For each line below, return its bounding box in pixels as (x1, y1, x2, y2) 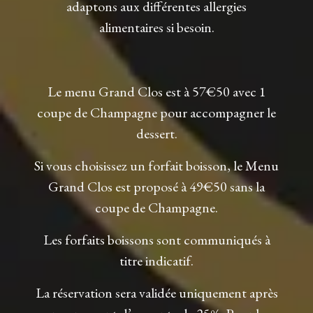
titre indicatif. (119, 251, 194, 270)
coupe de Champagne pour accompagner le (37, 103, 276, 122)
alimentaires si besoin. (99, 17, 214, 36)
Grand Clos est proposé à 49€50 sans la (48, 177, 265, 196)
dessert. (136, 124, 177, 143)
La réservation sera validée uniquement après (35, 283, 278, 302)
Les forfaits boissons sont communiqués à (43, 230, 270, 249)
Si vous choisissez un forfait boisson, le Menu (34, 156, 279, 175)
